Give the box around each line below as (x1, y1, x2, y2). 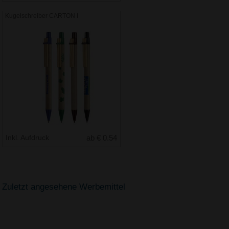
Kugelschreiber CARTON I (5, 12, 79, 19)
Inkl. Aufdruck (6, 133, 52, 142)
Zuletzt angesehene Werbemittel (2, 182, 126, 192)
